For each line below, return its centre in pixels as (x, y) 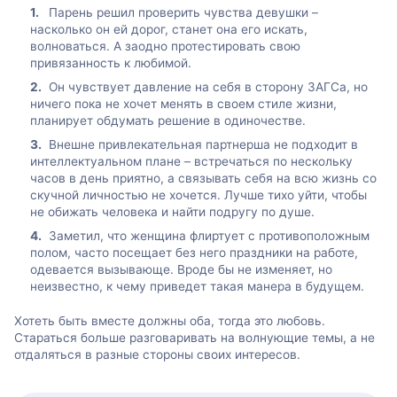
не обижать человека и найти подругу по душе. (172, 211)
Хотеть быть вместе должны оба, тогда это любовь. (170, 321)
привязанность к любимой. (111, 62)
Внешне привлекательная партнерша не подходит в (203, 144)
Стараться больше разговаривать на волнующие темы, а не (195, 338)
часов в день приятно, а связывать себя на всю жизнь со (203, 178)
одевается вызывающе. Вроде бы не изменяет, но (181, 270)
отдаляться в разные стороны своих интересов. (157, 355)
